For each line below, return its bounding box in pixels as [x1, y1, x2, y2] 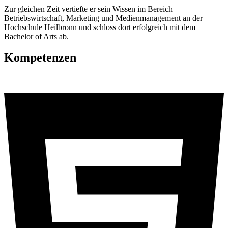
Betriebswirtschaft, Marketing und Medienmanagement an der [4, 13, 203, 22]
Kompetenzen [4, 51, 76, 65]
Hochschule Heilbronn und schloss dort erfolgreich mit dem [4, 22, 195, 32]
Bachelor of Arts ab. [4, 32, 69, 41]
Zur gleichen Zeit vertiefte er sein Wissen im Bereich [4, 4, 173, 13]
